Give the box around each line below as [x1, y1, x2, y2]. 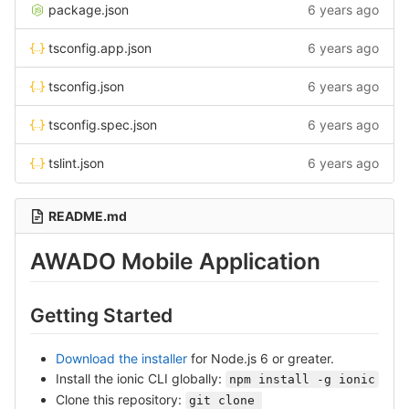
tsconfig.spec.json [48, 117, 157, 132]
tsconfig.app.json [48, 40, 152, 56]
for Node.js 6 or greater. [187, 350, 334, 366]
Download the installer [56, 350, 187, 366]
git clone [189, 393, 255, 407]
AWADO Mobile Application [30, 247, 320, 275]
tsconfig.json [48, 79, 124, 94]
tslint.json [48, 155, 104, 171]
